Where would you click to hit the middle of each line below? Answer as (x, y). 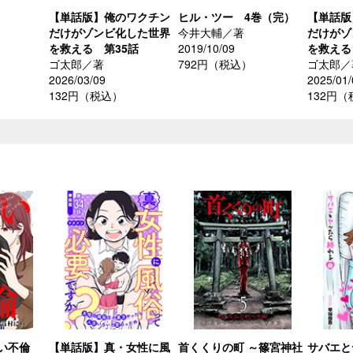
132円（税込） (86, 96)
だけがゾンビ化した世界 (110, 33)
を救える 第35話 (94, 48)
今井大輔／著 (211, 33)
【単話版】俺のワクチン (110, 17)
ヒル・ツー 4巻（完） (236, 17)
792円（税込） (215, 64)
